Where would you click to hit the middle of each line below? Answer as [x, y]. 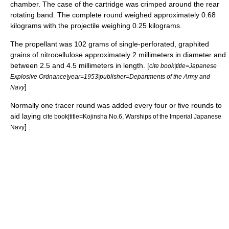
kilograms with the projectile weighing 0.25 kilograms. [96, 26]
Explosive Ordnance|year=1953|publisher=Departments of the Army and [110, 76]
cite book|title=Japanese [183, 66]
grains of [25, 55]
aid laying [27, 116]
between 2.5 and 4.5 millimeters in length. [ [80, 65]
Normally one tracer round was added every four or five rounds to [116, 105]
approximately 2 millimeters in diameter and [154, 55]
